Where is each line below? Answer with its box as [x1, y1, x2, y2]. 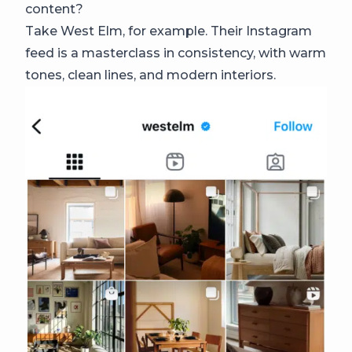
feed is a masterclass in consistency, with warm [25, 46, 326, 61]
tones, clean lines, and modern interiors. [25, 68, 276, 83]
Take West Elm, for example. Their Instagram [25, 24, 312, 39]
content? [25, 2, 83, 17]
